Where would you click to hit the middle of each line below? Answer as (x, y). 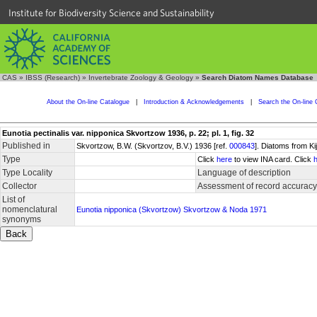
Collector (19, 186)
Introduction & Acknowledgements (194, 102)
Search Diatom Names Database (258, 77)
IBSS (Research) (53, 77)
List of (13, 200)
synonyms (22, 219)
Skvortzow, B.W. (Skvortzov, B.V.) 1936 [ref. (153, 146)
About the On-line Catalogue (88, 102)
